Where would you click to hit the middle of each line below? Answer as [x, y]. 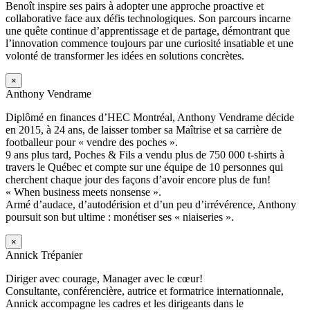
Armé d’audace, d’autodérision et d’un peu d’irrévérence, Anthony [151, 204]
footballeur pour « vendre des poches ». [92, 142]
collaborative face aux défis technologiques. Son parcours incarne [148, 18]
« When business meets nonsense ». [83, 192]
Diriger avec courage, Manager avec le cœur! [104, 278]
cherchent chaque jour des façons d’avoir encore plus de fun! [138, 179]
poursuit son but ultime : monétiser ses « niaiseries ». [120, 217]
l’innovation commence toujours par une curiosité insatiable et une [149, 43]
